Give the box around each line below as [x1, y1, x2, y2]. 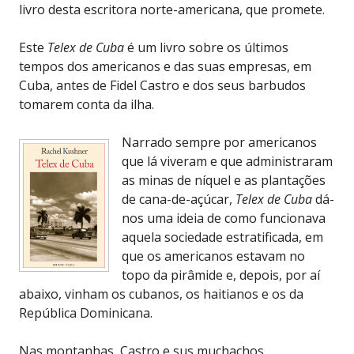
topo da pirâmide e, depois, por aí [122, 265, 320, 284]
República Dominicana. [19, 303, 153, 322]
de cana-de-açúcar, [122, 190, 235, 208]
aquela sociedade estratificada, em [122, 228, 323, 246]
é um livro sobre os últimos [124, 38, 288, 56]
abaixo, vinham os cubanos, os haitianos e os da [19, 284, 303, 303]
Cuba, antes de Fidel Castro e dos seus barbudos [19, 76, 306, 94]
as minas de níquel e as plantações [122, 171, 326, 189]
